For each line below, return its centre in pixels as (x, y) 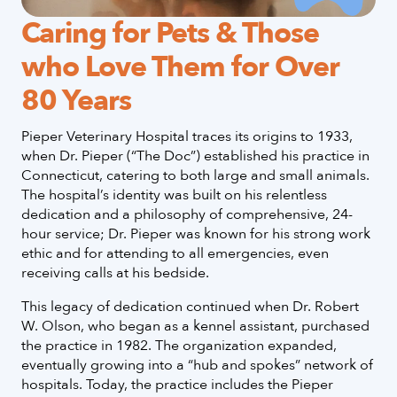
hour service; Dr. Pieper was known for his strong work (196, 234)
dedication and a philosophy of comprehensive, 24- (187, 214)
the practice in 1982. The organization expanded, (179, 345)
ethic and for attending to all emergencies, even (175, 253)
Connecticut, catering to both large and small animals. (195, 175)
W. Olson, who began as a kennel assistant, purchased (195, 326)
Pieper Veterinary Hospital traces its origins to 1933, (187, 136)
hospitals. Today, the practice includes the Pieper (177, 384)
